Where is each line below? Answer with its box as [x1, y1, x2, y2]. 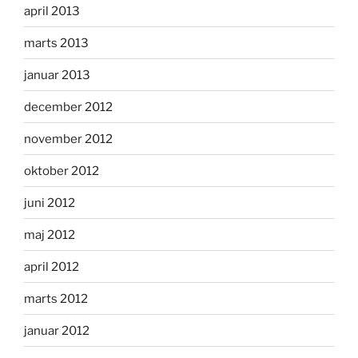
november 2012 [24, 131, 113, 146]
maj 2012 [24, 227, 75, 242]
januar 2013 [24, 67, 90, 82]
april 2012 [24, 259, 79, 274]
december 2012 [24, 99, 113, 114]
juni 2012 [24, 195, 75, 210]
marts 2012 [24, 291, 88, 306]
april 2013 [24, 3, 80, 18]
